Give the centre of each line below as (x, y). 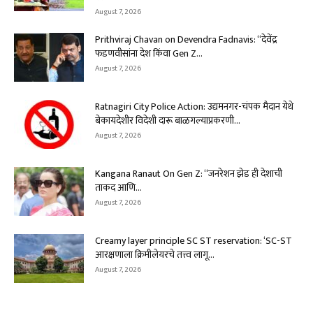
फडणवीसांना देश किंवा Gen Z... (149, 53)
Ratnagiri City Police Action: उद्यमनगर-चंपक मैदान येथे (194, 106)
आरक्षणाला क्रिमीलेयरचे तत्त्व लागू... (155, 254)
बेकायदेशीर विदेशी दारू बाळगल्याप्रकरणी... (168, 120)
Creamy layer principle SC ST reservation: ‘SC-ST (194, 240)
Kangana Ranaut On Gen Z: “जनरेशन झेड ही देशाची (189, 173)
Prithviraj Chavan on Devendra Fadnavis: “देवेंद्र (186, 39)
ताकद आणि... (118, 187)
